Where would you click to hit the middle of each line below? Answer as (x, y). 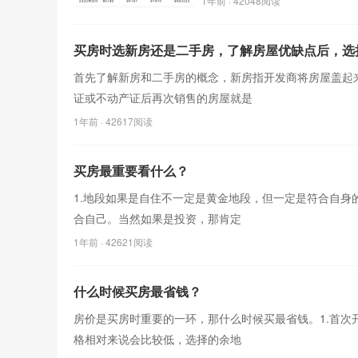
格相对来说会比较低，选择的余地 (157, 339)
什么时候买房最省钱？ (137, 291)
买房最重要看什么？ (131, 171)
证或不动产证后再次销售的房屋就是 (163, 97)
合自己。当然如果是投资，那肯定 (157, 218)
